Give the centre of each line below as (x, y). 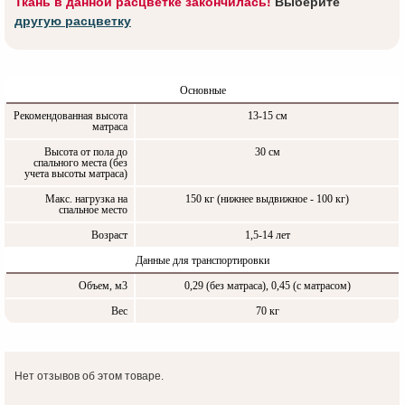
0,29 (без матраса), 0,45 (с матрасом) (267, 286)
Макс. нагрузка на (86, 199)
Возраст (109, 235)
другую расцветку (72, 20)
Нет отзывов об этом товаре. (89, 377)
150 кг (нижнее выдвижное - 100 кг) (267, 199)
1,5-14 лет (267, 235)
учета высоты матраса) (76, 174)
